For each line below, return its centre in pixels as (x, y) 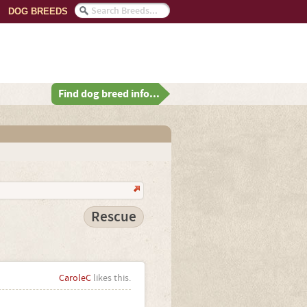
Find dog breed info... (109, 94)
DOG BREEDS (38, 11)
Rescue (113, 217)
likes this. (111, 278)
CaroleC (75, 278)
